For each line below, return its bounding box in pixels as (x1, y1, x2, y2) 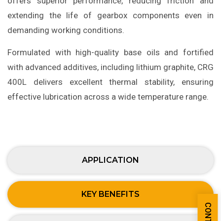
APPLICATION (82, 155, 139, 165)
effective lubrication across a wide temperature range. (7, 92, 209, 102)
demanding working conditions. (7, 25, 124, 36)
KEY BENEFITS (81, 189, 140, 199)
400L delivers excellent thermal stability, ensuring (7, 77, 214, 87)
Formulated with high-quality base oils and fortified (7, 47, 214, 58)
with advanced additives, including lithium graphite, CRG (7, 62, 214, 73)
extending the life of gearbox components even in (7, 10, 214, 21)
